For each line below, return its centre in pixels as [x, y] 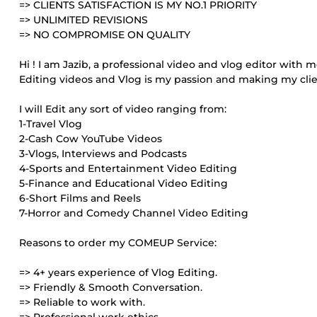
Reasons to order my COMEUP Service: [118, 243]
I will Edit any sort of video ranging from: [123, 109]
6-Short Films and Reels [80, 198]
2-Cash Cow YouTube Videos [91, 139]
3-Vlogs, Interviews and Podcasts [103, 154]
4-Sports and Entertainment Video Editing [128, 168]
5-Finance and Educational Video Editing [123, 183]
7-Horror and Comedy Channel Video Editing [134, 213]
